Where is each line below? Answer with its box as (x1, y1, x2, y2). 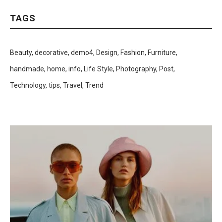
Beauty (10, 49, 32, 56)
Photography (116, 65, 156, 73)
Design (96, 49, 117, 56)
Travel (63, 81, 82, 89)
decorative (35, 49, 68, 56)
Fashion (120, 49, 145, 56)
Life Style (84, 65, 113, 73)
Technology (10, 81, 46, 89)
